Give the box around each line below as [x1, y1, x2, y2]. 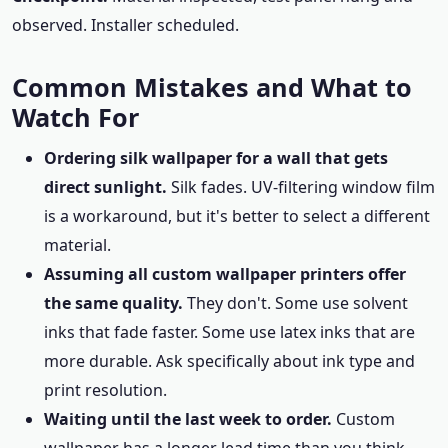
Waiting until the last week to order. [44, 408, 332, 430]
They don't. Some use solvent [183, 292, 408, 314]
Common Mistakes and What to [12, 70, 412, 104]
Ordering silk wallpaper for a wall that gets [44, 147, 388, 169]
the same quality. [44, 292, 183, 314]
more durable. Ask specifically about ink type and [44, 350, 415, 372]
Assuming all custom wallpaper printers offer [44, 263, 406, 285]
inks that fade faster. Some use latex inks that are [44, 321, 415, 343]
